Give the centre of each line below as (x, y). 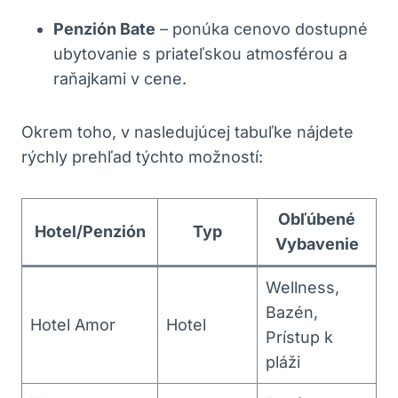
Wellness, (302, 287)
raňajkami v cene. (120, 78)
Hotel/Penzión (90, 231)
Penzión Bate (104, 28)
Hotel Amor (73, 324)
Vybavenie (317, 243)
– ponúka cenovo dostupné (262, 28)
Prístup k (299, 337)
